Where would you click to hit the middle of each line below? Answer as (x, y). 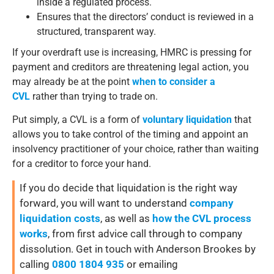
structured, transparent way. (96, 32)
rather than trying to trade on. (94, 97)
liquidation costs (60, 218)
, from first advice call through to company (145, 233)
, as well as (127, 218)
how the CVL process (202, 218)
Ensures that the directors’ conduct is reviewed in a (145, 17)
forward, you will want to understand (105, 203)
